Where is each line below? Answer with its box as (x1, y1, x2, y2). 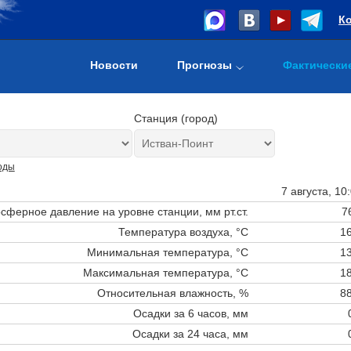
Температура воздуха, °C (118, 225, 248, 238)
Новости (90, 59, 138, 71)
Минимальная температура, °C (86, 245, 248, 259)
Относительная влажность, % (96, 286, 248, 299)
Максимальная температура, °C (82, 266, 248, 279)
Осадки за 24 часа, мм (132, 327, 248, 340)
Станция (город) (133, 112, 218, 125)
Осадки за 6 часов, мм (132, 306, 248, 320)
